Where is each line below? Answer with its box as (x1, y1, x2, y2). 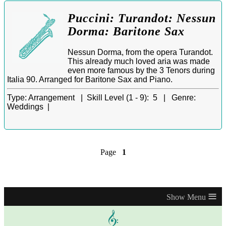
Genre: (172, 93, 196, 102)
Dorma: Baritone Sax (68, 25, 185, 38)
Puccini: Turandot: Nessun (68, 12, 216, 25)
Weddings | (7, 102, 53, 111)
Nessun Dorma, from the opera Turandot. (68, 47, 213, 56)
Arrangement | (27, 93, 87, 102)
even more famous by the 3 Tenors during (68, 66, 215, 75)
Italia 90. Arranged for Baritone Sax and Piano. (7, 75, 173, 84)
